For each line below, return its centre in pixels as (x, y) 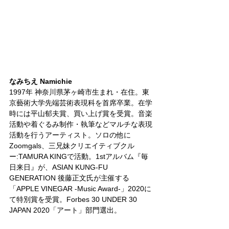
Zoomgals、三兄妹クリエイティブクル (72, 145)
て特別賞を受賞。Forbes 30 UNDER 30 (74, 199)
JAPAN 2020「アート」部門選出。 (65, 210)
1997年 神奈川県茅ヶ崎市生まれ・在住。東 (79, 92)
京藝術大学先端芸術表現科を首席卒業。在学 (81, 102)
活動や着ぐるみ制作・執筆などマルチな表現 (81, 124)
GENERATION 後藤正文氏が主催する (69, 178)
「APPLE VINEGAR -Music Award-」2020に (80, 188)
